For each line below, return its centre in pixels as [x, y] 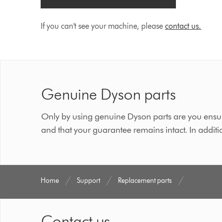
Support [89, 180]
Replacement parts [145, 180]
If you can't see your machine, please [103, 26]
